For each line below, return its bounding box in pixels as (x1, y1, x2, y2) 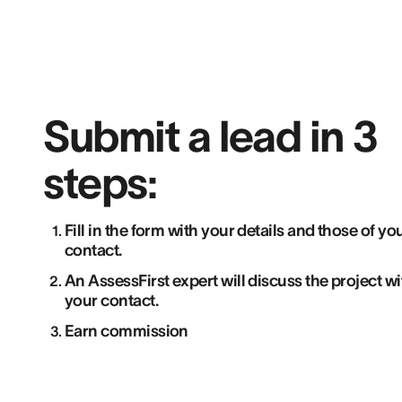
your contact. (65, 292, 158, 310)
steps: (43, 159, 157, 207)
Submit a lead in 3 (43, 112, 378, 161)
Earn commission (65, 322, 188, 340)
